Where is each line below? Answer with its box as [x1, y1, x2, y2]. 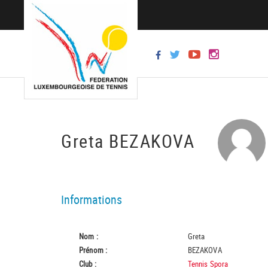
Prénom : [79, 245, 108, 255]
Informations [61, 191, 122, 208]
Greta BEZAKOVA [61, 128, 200, 153]
